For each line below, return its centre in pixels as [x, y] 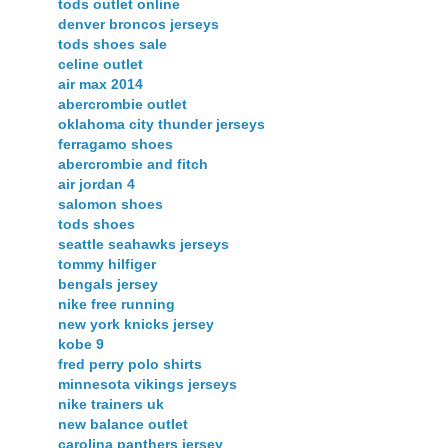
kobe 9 [81, 344]
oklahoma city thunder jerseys [161, 124]
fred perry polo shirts [130, 364]
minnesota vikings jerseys [147, 384]
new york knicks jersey [136, 324]
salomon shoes [110, 204]
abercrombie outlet [122, 104]
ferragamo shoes [115, 144]
